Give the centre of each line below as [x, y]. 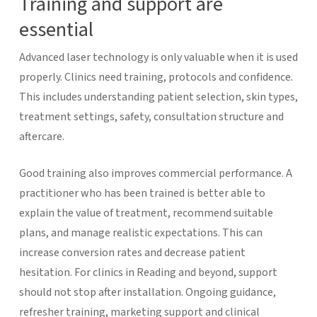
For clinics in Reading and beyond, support [175, 272]
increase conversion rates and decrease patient [132, 252]
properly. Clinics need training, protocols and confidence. [156, 77]
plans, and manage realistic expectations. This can [140, 232]
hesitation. [46, 272]
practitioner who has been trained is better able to [142, 193]
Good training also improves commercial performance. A [155, 173]
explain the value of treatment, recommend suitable [146, 213]
